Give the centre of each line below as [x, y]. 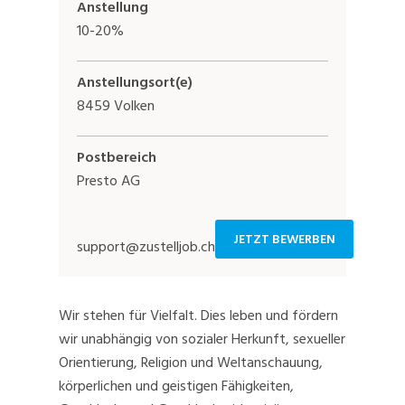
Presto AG [108, 181]
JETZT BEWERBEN [284, 240]
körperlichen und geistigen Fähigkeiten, [176, 386]
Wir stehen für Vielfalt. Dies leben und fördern [198, 316]
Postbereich [117, 158]
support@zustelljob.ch [146, 247]
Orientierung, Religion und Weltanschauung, [191, 363]
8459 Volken [116, 106]
